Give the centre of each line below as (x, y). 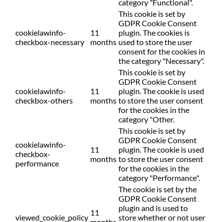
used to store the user (155, 42)
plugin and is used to (153, 208)
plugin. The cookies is (154, 33)
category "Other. (146, 119)
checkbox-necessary (50, 42)
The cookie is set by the (158, 189)
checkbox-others (44, 101)
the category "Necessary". (161, 61)
